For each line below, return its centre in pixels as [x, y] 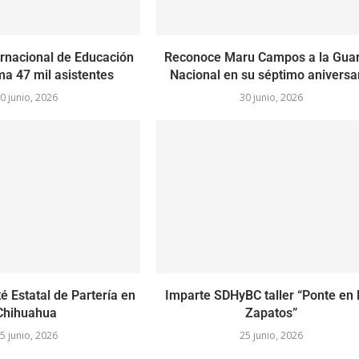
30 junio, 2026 [271, 98]
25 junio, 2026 [271, 335]
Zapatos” [271, 313]
